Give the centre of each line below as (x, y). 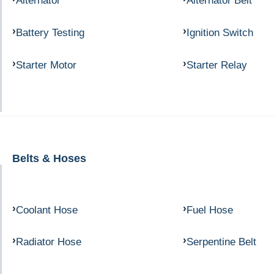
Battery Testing (50, 33)
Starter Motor (46, 65)
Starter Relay (217, 65)
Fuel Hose (209, 209)
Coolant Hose (47, 209)
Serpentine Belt (221, 242)
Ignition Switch (220, 33)
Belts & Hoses (49, 158)
